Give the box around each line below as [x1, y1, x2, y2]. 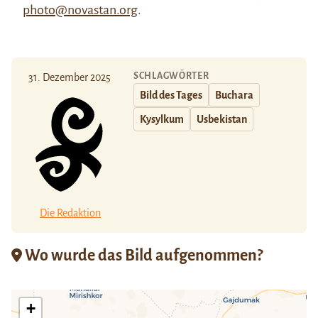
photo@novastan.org [23, 3, 138, 18]
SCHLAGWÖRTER [133, 71, 209, 82]
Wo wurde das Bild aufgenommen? [22, 246, 263, 264]
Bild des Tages [140, 89, 202, 102]
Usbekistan [197, 114, 247, 126]
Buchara [215, 89, 253, 102]
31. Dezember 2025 [28, 72, 111, 84]
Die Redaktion [40, 207, 101, 219]
